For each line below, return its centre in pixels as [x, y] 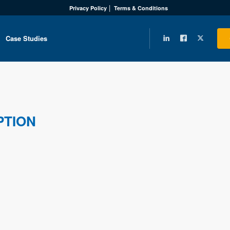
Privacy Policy [88, 8]
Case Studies [26, 38]
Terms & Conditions [141, 8]
